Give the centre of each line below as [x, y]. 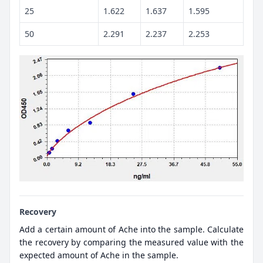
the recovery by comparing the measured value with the [131, 242]
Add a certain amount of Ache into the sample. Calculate [131, 229]
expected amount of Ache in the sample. [99, 255]
